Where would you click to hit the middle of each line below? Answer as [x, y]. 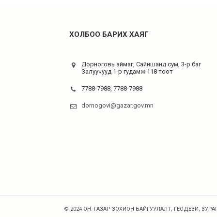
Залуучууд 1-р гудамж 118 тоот [127, 71]
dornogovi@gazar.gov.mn [117, 105]
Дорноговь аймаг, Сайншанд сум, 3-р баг [141, 64]
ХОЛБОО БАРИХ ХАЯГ [109, 34]
